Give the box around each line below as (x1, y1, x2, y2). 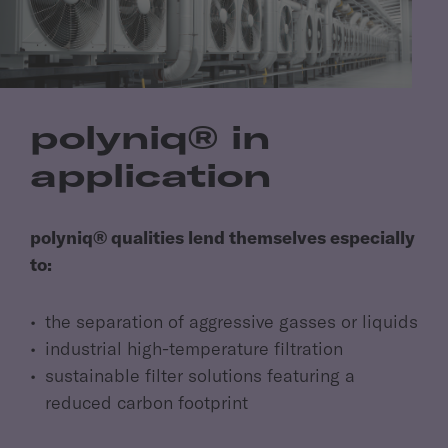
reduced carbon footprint (45, 390, 248, 414)
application (30, 154, 271, 195)
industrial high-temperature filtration (45, 336, 343, 360)
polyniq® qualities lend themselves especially (30, 225, 415, 249)
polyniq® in (30, 116, 270, 157)
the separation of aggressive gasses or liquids (45, 309, 418, 333)
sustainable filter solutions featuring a (45, 363, 355, 387)
